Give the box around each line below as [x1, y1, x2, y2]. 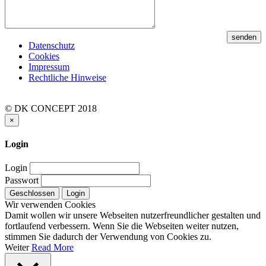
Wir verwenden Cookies [5, 199, 96, 210]
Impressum [28, 61, 69, 72]
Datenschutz [28, 40, 75, 50]
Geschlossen [9, 189, 55, 198]
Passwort [5, 175, 39, 186]
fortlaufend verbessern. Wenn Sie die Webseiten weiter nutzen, [5, 221, 239, 232]
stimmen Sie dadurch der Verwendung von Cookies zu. [5, 232, 211, 242]
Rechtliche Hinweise [28, 72, 106, 83]
